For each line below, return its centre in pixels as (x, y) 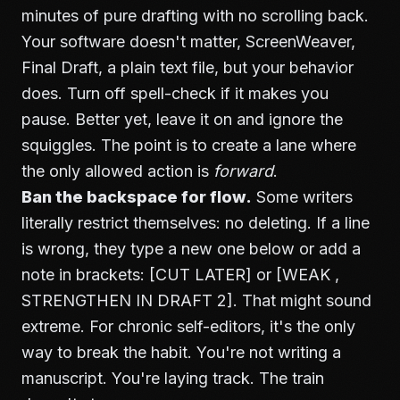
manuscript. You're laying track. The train (173, 378)
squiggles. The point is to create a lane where (189, 145)
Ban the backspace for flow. (137, 197)
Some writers (302, 197)
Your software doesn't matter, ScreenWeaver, (188, 42)
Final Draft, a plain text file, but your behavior (187, 67)
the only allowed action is (117, 171)
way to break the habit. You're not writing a (181, 352)
